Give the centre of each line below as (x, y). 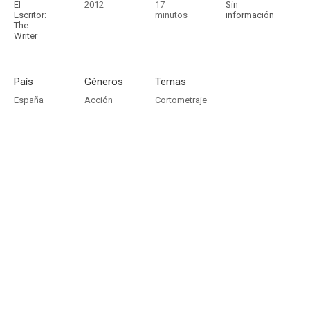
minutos (171, 15)
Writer (26, 36)
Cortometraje (181, 100)
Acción (99, 100)
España (29, 100)
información (250, 15)
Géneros (104, 82)
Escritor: (30, 15)
